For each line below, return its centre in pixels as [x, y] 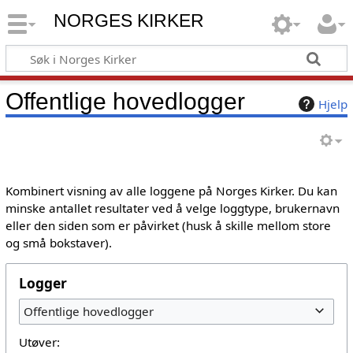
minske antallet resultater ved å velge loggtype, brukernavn [172, 208]
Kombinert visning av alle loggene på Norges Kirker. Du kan [171, 190]
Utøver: [39, 342]
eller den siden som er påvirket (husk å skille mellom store [168, 225]
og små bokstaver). [58, 242]
